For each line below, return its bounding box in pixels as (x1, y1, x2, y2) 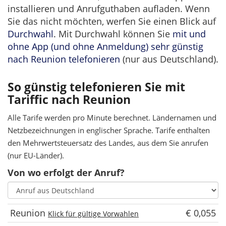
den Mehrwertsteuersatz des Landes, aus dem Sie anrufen (8, 138, 208, 148)
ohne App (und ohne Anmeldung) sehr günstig (8, 40, 203, 52)
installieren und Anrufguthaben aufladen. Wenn (8, 3, 210, 15)
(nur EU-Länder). (8, 150, 64, 160)
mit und (173, 28, 206, 40)
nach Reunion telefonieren (8, 53, 120, 65)
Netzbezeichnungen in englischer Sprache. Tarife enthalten (8, 125, 210, 135)
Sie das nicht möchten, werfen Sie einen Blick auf (8, 15, 216, 27)
